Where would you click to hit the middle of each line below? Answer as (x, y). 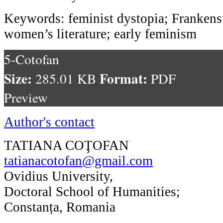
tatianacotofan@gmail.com (78, 161)
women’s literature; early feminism (100, 34)
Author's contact (49, 122)
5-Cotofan (32, 59)
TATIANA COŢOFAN (66, 145)
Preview (26, 97)
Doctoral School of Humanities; (92, 191)
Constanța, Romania (60, 207)
